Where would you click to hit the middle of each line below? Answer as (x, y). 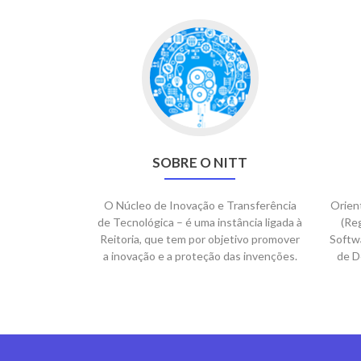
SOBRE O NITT (200, 162)
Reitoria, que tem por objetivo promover (200, 239)
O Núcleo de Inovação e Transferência (200, 205)
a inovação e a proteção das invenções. (200, 256)
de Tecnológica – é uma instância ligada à (200, 222)
